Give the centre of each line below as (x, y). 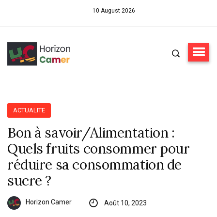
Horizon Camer (49, 202)
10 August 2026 (114, 11)
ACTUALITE (29, 110)
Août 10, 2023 (125, 203)
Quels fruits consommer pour (99, 148)
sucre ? (30, 180)
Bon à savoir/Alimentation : (91, 132)
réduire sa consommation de (95, 164)
